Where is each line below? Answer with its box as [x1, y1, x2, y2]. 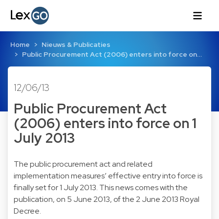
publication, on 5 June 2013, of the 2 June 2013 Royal [14, 194, 199, 204]
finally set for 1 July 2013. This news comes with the [14, 182, 188, 193]
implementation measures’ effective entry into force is [14, 170, 202, 181]
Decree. [14, 205, 41, 216]
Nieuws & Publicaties [41, 40, 110, 49]
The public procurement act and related [14, 158, 153, 169]
